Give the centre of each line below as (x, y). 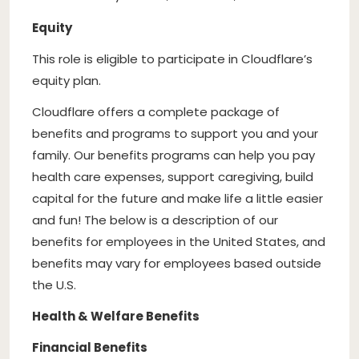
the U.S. (54, 284)
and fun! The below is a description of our (155, 220)
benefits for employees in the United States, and (179, 241)
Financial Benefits (90, 347)
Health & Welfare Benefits (116, 316)
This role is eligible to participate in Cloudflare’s (172, 58)
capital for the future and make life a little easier (177, 198)
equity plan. (67, 80)
